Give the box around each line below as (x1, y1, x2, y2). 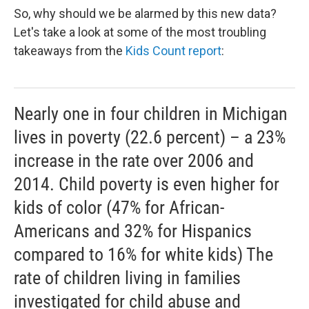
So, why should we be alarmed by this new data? (14, 6, 277, 21)
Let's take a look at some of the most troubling (14, 24, 266, 39)
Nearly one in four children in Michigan (14, 103, 288, 124)
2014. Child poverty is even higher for (14, 173, 279, 195)
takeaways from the (14, 43, 126, 58)
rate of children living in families (14, 267, 241, 288)
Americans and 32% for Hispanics (14, 220, 252, 241)
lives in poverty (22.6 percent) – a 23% (14, 126, 286, 148)
